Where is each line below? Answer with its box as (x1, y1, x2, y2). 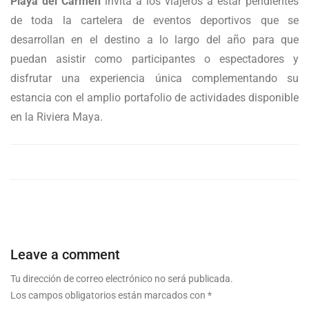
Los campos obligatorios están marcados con (10, 290, 208, 301)
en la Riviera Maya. (10, 110, 103, 124)
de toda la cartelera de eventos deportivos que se (10, 14, 299, 28)
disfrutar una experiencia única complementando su (10, 72, 299, 86)
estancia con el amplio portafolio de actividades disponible (10, 91, 299, 105)
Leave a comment (10, 246, 120, 263)
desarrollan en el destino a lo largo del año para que (10, 33, 299, 47)
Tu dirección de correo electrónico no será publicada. (10, 273, 233, 285)
